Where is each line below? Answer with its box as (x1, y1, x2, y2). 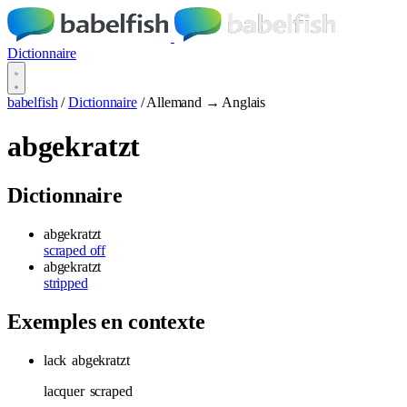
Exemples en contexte (7, 309, 205, 333)
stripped (44, 274, 88, 291)
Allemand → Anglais (146, 94, 266, 110)
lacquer (44, 382, 88, 399)
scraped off (44, 242, 106, 258)
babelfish (7, 94, 58, 110)
